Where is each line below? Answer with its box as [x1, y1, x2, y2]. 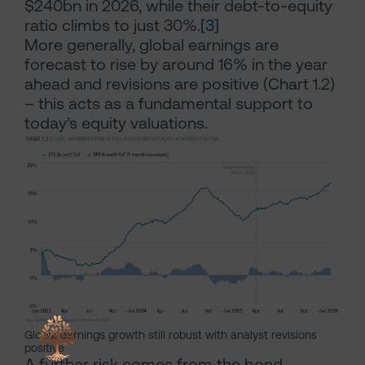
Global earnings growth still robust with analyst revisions [24, 328, 317, 342]
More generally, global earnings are [24, 34, 279, 55]
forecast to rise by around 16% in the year [24, 54, 328, 74]
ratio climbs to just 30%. [24, 15, 200, 35]
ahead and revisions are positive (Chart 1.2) [24, 73, 335, 94]
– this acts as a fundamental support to [24, 93, 313, 113]
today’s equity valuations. [24, 112, 208, 133]
